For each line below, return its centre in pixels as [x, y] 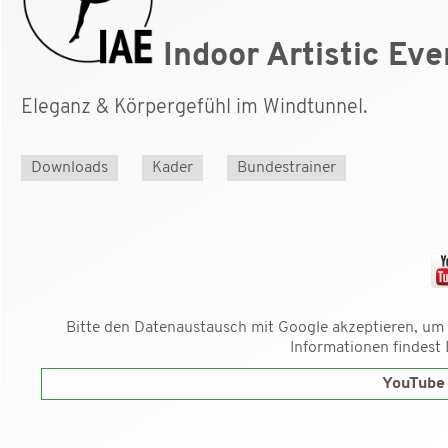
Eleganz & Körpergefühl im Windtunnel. [199, 108]
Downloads [69, 168]
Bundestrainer [286, 168]
